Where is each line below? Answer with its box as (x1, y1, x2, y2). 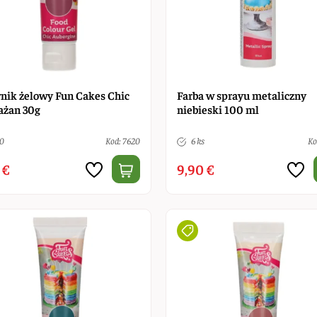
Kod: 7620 (105, 134, 140, 146)
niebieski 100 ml (176, 101, 259, 116)
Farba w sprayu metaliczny (176, 87, 306, 102)
